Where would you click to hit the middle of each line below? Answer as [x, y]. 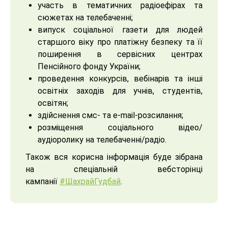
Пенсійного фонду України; [89, 66]
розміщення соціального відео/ [120, 127]
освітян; [53, 103]
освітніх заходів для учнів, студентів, [120, 91]
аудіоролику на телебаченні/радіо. [102, 140]
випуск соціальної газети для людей [120, 30]
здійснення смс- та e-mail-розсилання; [110, 115]
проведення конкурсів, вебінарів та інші [120, 79]
